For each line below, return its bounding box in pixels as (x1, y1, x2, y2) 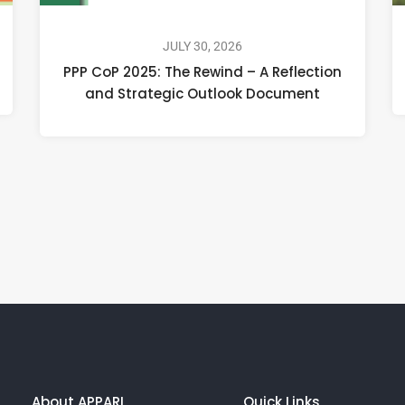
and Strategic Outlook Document (85, 83, 320, 103)
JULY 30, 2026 (163, 38, 242, 53)
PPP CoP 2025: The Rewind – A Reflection (63, 61, 342, 81)
